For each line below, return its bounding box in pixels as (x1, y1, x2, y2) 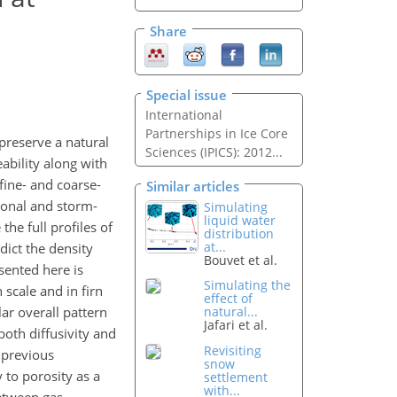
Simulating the (204, 276, 292, 294)
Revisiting (204, 342, 262, 360)
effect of (204, 290, 253, 307)
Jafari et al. (204, 316, 269, 334)
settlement (204, 369, 269, 386)
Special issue (146, 86, 227, 105)
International (144, 106, 222, 124)
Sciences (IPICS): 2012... (144, 144, 283, 161)
